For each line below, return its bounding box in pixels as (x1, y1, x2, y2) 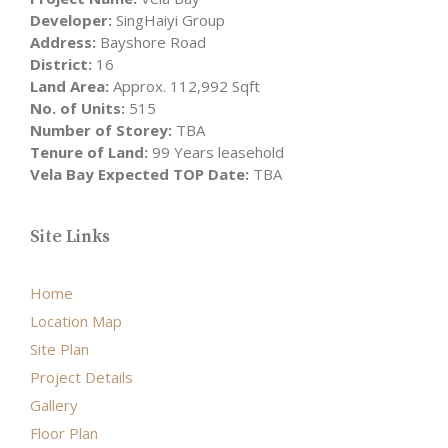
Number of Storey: (30, 119, 172, 140)
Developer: (30, 9, 112, 30)
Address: (30, 31, 96, 52)
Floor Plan (30, 422, 98, 443)
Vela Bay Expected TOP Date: (30, 163, 249, 184)
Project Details (30, 366, 133, 387)
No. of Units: (30, 97, 125, 118)
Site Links (30, 225, 110, 248)
